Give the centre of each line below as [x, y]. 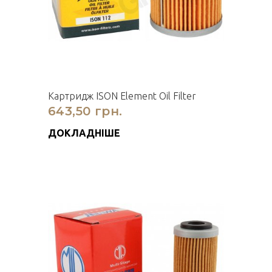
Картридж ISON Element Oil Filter [122, 96]
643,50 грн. [85, 111]
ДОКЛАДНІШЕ [84, 133]
